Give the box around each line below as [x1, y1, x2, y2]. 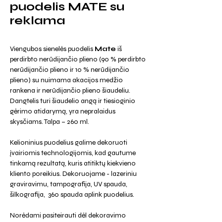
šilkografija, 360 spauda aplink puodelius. [10, 190, 134, 199]
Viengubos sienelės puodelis [10, 45, 95, 53]
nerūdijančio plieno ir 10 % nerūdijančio [10, 65, 129, 74]
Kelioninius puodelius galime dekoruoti [10, 138, 127, 147]
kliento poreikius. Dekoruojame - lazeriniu [10, 169, 137, 178]
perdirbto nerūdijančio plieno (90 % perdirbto [10, 55, 146, 63]
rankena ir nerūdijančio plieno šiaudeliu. [10, 86, 130, 95]
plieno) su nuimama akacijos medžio [10, 76, 123, 84]
